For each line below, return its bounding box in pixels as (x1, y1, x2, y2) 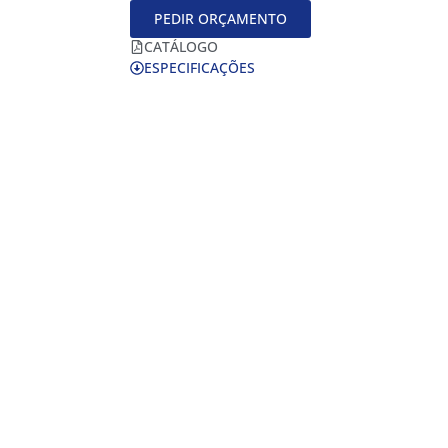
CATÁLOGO (144, 37, 218, 57)
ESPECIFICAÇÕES (144, 58, 255, 78)
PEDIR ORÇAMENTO (154, 9, 287, 29)
